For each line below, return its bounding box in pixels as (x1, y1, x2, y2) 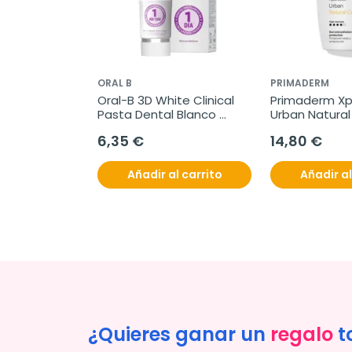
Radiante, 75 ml (97, 120, 189, 137)
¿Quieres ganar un (88, 321, 270, 347)
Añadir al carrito (126, 167, 222, 182)
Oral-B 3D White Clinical (97, 92, 234, 108)
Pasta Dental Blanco (97, 106, 216, 123)
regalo (270, 321, 333, 347)
